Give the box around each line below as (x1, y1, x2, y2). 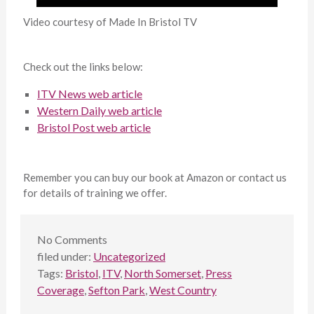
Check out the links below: (22, 60, 143, 74)
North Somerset (123, 266, 201, 280)
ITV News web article (36, 87, 142, 101)
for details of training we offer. (22, 186, 167, 200)
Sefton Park (88, 283, 145, 297)
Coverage (36, 283, 84, 297)
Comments (52, 233, 107, 247)
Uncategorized (93, 250, 165, 264)
